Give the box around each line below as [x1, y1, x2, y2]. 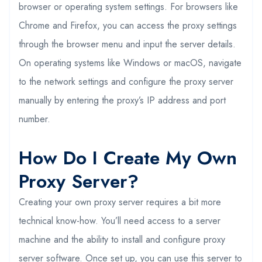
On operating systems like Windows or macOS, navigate [19, 56, 242, 70]
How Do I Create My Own [19, 144, 237, 171]
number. [19, 112, 50, 126]
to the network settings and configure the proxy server [19, 74, 233, 88]
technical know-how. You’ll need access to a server [19, 213, 220, 227]
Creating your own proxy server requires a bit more [19, 195, 221, 209]
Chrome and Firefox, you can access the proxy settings [19, 18, 237, 32]
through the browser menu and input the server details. [19, 37, 236, 51]
